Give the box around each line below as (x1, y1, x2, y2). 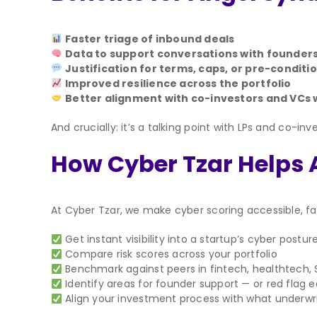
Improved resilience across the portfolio (65, 76, 292, 91)
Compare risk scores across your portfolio (62, 247, 277, 262)
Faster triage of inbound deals (65, 31, 235, 46)
